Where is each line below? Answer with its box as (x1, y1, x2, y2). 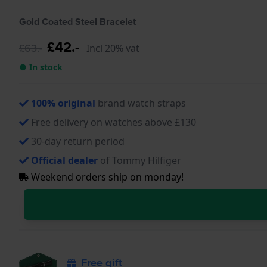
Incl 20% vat (86, 41, 139, 55)
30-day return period (31, 134, 125, 148)
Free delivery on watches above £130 (31, 115, 196, 129)
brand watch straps (95, 96, 186, 110)
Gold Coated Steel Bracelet (19, 14, 136, 29)
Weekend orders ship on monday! (29, 170, 184, 184)
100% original (31, 96, 95, 110)
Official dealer (31, 153, 98, 167)
